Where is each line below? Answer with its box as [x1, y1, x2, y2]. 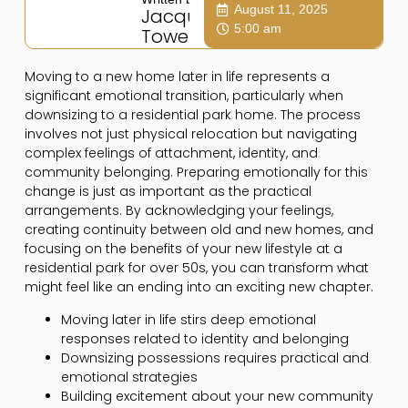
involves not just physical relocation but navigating [24, 125, 357, 144]
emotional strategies [60, 367, 198, 386]
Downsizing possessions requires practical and [60, 348, 369, 367]
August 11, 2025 [234, 2, 328, 17]
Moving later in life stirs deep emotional [60, 310, 316, 329]
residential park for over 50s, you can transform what [24, 259, 369, 278]
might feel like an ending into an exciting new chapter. [24, 278, 373, 297]
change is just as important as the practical [24, 182, 311, 201]
